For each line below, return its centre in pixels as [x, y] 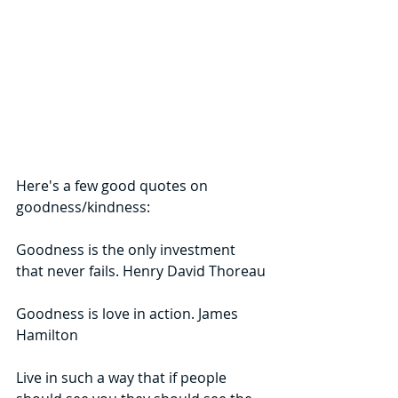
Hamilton [47, 335]
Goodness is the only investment [127, 250]
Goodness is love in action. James [129, 314]
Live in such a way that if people [123, 378]
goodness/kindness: [83, 207]
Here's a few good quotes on [114, 186]
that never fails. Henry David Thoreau [141, 271]
